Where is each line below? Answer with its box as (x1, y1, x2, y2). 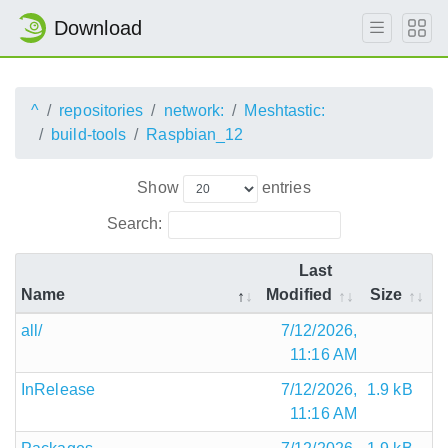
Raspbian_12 (146, 126, 244, 143)
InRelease (21, 380, 95, 398)
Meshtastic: (244, 102, 326, 119)
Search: (106, 214, 163, 232)
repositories (59, 102, 144, 119)
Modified (266, 285, 332, 303)
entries (257, 178, 311, 196)
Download (54, 17, 142, 39)
